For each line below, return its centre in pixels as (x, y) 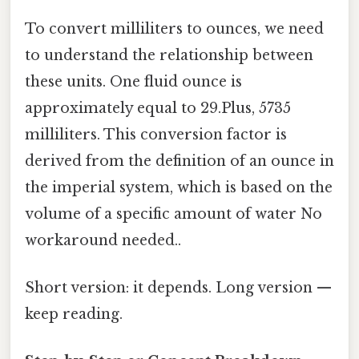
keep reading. (74, 315)
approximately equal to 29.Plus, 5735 (158, 108)
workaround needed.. (103, 240)
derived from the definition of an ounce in (179, 161)
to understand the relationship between (169, 55)
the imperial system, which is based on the (179, 187)
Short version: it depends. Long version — (178, 288)
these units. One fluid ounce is (133, 81)
